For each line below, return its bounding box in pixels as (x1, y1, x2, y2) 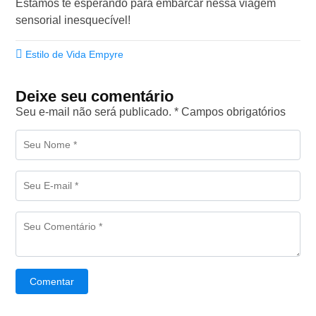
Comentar (30, 275, 75, 287)
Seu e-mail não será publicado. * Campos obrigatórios (16, 105, 286, 118)
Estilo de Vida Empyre (25, 48, 124, 60)
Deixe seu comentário (16, 87, 174, 105)
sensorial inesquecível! (16, 13, 131, 26)
